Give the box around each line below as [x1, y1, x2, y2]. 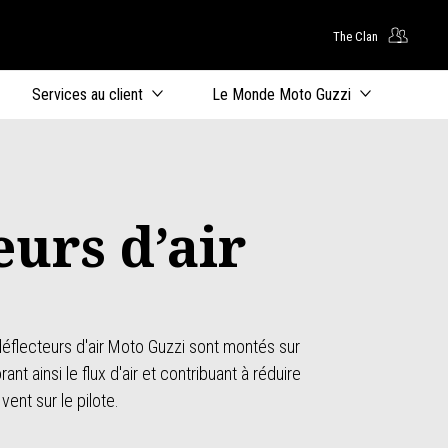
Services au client [32, 85, 143, 104]
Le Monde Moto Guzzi [212, 85, 351, 104]
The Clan [333, 28, 378, 44]
